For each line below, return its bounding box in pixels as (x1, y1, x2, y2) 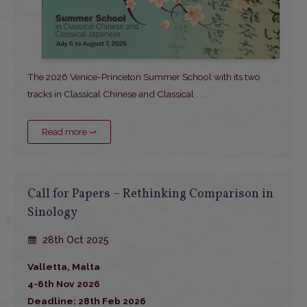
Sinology (27, 204, 77, 222)
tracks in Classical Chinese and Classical (27, 88, 194, 100)
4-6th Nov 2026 (27, 278, 100, 290)
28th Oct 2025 (40, 234, 109, 246)
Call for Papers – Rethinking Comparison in (27, 186, 273, 204)
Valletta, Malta (27, 261, 100, 273)
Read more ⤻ (42, 127, 97, 138)
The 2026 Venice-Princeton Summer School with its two (27, 71, 260, 83)
